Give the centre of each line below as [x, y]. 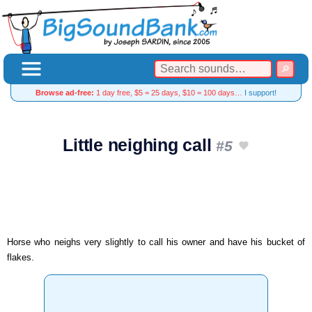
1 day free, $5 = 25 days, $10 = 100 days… [169, 93]
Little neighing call [140, 145]
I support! [260, 93]
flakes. [21, 257]
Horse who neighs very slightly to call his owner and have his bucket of [156, 242]
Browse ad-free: [65, 93]
